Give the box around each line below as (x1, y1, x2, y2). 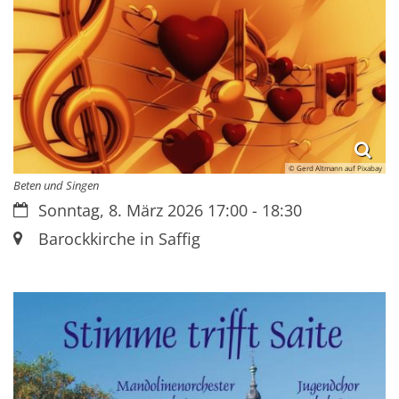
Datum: (12, 198, 68, 220)
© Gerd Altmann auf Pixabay (289, 163, 382, 174)
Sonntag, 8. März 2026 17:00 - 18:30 (37, 199, 302, 221)
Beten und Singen (13, 176, 99, 193)
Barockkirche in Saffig (37, 227, 200, 249)
